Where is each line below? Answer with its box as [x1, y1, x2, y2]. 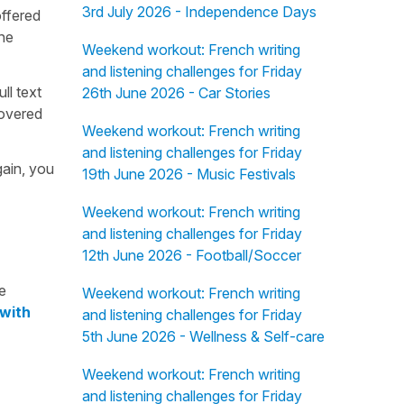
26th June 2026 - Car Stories [81, 84, 271, 102]
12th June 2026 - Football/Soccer [81, 246, 301, 264]
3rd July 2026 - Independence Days [81, 3, 317, 21]
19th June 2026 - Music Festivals [81, 165, 296, 183]
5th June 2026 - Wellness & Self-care [81, 327, 325, 345]
